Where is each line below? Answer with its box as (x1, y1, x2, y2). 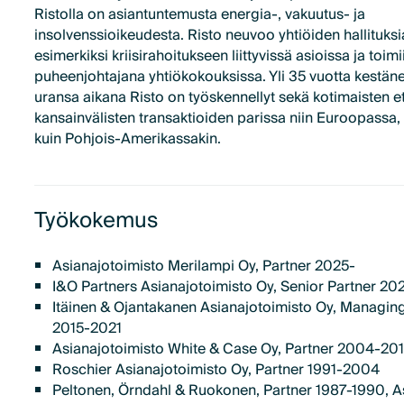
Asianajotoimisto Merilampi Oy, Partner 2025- (51, 252, 355, 279)
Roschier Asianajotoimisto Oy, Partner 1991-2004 (51, 356, 380, 382)
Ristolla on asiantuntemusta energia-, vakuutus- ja (34, 2, 366, 28)
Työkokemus (34, 202, 159, 240)
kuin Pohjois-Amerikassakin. (34, 126, 222, 152)
